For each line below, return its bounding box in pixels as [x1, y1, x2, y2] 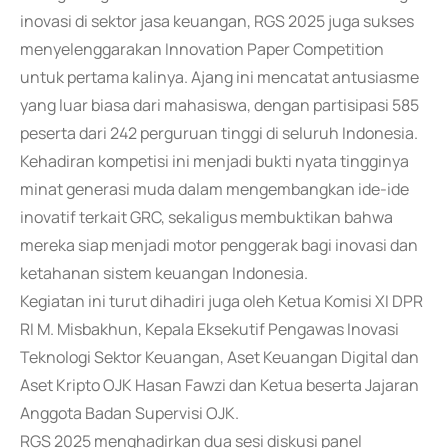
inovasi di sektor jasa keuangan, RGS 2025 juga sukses [20, 10, 414, 32]
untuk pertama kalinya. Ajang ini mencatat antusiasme [20, 66, 419, 88]
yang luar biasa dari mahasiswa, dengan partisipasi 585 [20, 94, 419, 116]
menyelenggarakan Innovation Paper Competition [20, 38, 384, 60]
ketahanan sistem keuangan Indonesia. [20, 262, 308, 284]
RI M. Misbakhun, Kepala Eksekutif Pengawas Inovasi [20, 318, 399, 340]
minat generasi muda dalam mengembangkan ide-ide [20, 178, 409, 200]
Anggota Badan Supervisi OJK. [20, 402, 239, 424]
